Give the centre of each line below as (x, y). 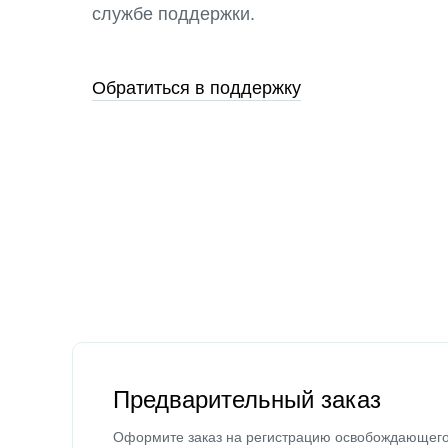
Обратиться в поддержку (196, 88)
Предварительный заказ (247, 399)
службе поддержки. (173, 14)
